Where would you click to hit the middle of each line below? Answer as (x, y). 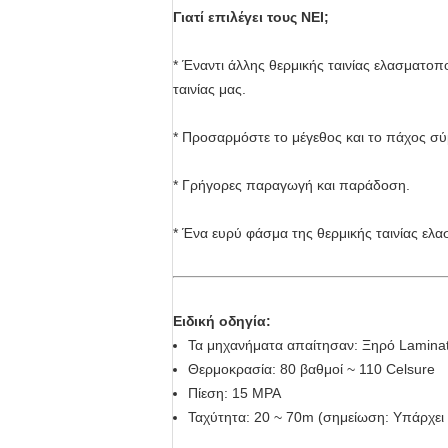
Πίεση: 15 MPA (234, 393)
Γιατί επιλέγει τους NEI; (251, 17)
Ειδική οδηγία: (222, 321)
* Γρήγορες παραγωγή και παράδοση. (291, 185)
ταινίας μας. (209, 89)
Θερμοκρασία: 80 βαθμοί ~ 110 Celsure (311, 369)
